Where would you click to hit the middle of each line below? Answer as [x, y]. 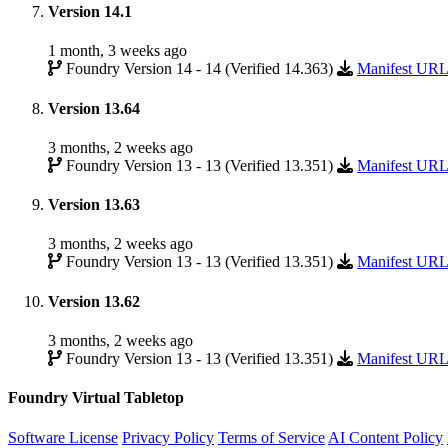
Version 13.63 [94, 205]
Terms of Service [271, 437]
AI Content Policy [385, 437]
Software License [63, 437]
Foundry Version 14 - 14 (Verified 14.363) [199, 69]
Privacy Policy [168, 437]
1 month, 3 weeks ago [117, 51]
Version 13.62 [94, 301]
